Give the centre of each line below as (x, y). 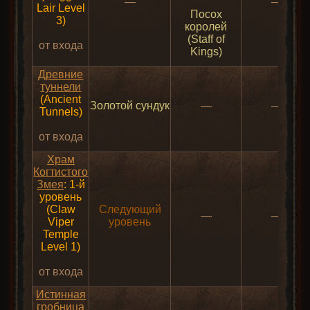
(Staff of (206, 39)
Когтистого (61, 172)
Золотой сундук (130, 106)
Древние (61, 75)
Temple (61, 235)
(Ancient (61, 100)
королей (206, 27)
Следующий (130, 210)
